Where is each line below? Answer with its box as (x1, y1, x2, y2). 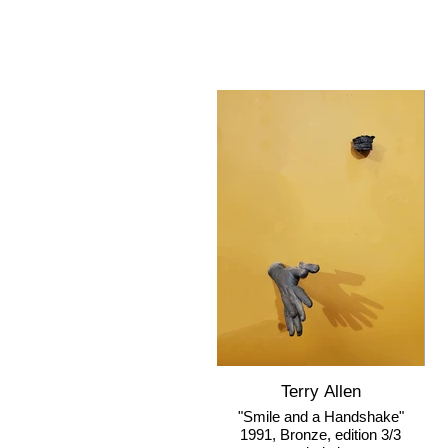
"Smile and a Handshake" (237, 408, 404, 425)
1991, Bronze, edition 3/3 (240, 426, 401, 443)
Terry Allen (280, 382, 361, 401)
